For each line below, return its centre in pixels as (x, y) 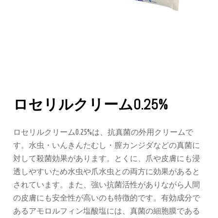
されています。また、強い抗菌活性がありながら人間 (107, 184)
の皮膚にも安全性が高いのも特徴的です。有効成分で (107, 198)
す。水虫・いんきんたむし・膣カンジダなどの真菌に (107, 145)
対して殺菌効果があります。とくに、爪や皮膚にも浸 (107, 158)
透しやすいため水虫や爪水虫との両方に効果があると (107, 171)
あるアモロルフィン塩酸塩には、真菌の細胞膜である (107, 211)
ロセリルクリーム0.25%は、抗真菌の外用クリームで (103, 132)
